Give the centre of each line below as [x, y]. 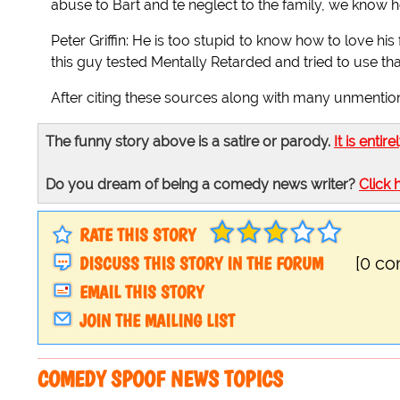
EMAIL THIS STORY [142, 292]
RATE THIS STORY [137, 235]
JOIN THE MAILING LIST [157, 321]
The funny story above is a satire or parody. [190, 142]
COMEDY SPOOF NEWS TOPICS [160, 379]
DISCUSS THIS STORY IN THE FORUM [201, 264]
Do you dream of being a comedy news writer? [202, 185]
